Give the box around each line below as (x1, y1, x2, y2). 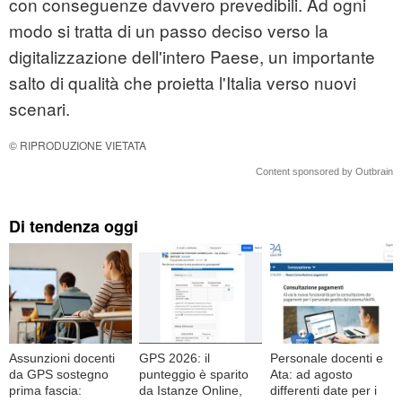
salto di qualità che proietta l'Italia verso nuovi (9, 70, 356, 95)
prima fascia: (9, 382, 82, 398)
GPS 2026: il (139, 350, 211, 365)
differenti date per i (269, 382, 377, 398)
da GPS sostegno (9, 366, 109, 381)
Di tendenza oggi (9, 214, 138, 239)
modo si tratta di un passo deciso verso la (9, 18, 328, 43)
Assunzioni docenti (9, 350, 115, 365)
